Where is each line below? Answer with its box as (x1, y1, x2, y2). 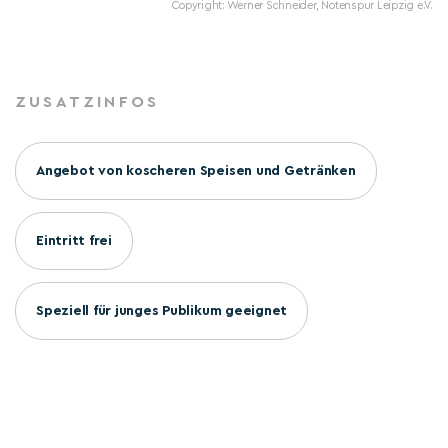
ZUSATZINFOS (15, 94, 160, 111)
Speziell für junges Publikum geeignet (36, 304, 288, 319)
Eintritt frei (36, 234, 112, 249)
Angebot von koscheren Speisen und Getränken (36, 164, 356, 179)
